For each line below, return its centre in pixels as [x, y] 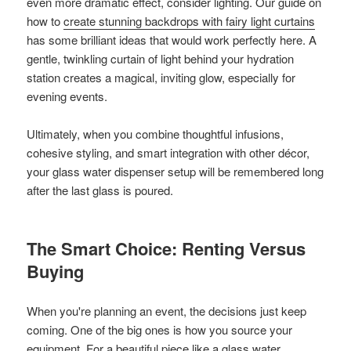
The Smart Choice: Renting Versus [166, 248]
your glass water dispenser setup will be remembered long [175, 171]
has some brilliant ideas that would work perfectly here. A [172, 39]
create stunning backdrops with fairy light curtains [190, 20]
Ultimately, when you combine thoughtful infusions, [156, 133]
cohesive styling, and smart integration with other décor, [168, 152]
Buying [56, 271]
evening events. [67, 96]
